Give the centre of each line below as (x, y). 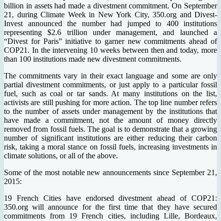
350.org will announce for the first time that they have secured (110, 207)
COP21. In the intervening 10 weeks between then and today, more (110, 50)
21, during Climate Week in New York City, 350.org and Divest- (110, 14)
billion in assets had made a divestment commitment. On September (110, 5)
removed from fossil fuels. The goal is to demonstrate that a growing (110, 129)
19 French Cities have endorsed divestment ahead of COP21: (110, 198)
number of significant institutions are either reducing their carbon (110, 138)
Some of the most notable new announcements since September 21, (110, 172)
